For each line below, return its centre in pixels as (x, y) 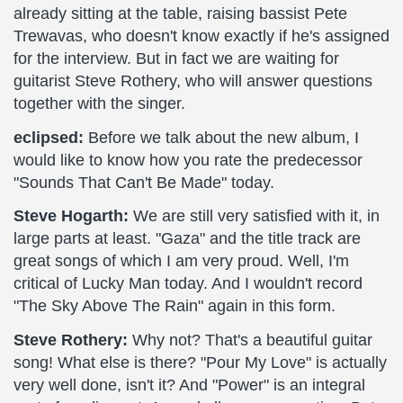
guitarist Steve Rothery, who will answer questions (193, 81)
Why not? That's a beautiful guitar (250, 340)
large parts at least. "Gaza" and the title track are (187, 238)
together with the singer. (99, 103)
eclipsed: (49, 137)
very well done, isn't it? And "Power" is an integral (189, 385)
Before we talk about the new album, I (221, 137)
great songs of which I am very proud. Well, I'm (181, 261)
